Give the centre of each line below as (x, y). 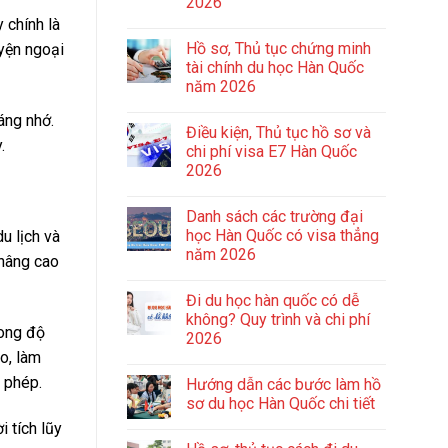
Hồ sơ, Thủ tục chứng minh (278, 49)
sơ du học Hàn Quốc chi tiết (280, 404)
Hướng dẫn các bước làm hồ (283, 385)
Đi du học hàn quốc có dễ (272, 301)
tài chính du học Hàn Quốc (275, 68)
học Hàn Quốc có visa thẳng (282, 236)
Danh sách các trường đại (274, 217)
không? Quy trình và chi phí (278, 320)
